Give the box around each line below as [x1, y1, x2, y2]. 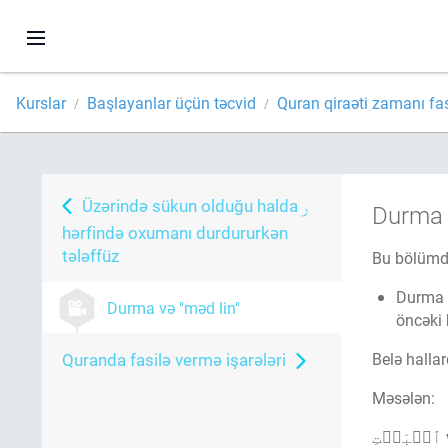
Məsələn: [372, 387, 435, 408]
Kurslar [16, 91, 66, 113]
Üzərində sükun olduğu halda [82, 194, 302, 217]
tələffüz [62, 244, 119, 267]
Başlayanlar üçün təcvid [87, 91, 256, 113]
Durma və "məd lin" [107, 297, 240, 318]
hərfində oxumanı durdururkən [62, 221, 288, 244]
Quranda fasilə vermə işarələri [62, 348, 286, 371]
